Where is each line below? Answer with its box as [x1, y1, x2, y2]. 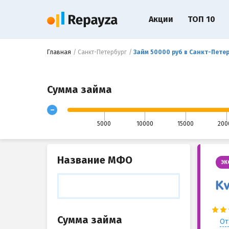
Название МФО [57, 154, 132, 166]
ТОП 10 [188, 14, 215, 24]
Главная [47, 49, 71, 56]
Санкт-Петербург [78, 49, 127, 56]
